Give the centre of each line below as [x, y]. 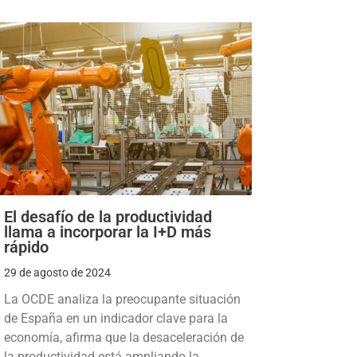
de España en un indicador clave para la [116, 318]
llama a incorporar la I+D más [107, 231]
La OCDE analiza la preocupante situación [122, 299]
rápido [26, 247]
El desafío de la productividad [108, 216]
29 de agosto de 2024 [57, 272]
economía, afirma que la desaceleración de [124, 337]
